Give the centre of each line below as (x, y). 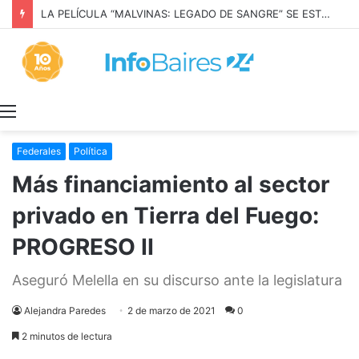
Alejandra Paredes (65, 311)
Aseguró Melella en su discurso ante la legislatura (177, 280)
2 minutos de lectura (66, 337)
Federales (39, 151)
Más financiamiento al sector (171, 185)
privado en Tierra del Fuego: (165, 216)
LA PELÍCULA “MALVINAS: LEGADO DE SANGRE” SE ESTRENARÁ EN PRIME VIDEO (326, 14)
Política (91, 151)
